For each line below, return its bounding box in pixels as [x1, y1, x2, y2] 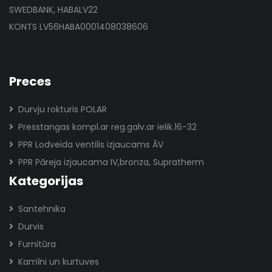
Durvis [18, 220, 44, 233]
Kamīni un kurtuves [18, 256, 99, 268]
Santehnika [18, 203, 66, 215]
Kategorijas [9, 172, 83, 189]
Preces [9, 73, 51, 90]
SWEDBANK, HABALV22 [9, 4, 98, 16]
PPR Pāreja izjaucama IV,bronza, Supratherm [18, 156, 204, 168]
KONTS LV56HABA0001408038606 [9, 21, 148, 33]
